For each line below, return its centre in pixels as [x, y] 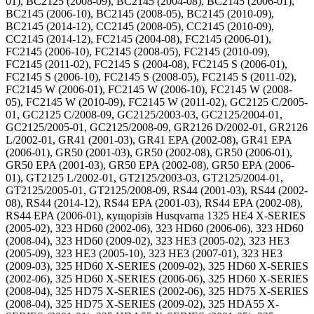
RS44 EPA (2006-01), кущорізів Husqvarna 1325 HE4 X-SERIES [156, 216]
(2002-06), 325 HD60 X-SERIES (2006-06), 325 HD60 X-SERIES [157, 279]
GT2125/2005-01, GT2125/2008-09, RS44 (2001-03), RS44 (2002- [157, 190]
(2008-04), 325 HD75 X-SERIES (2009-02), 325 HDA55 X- [142, 304]
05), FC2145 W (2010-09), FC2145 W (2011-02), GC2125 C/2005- [157, 102]
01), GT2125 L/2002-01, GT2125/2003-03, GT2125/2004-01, [144, 178]
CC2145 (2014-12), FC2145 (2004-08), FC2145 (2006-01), [138, 39]
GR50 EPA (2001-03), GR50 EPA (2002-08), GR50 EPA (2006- [150, 165]
